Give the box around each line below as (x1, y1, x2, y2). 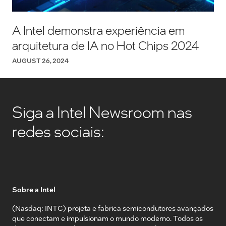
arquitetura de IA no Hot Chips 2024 (12, 37, 199, 53)
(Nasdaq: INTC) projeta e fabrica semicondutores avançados (12, 203, 213, 213)
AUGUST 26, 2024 (12, 56, 69, 65)
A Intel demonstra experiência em (12, 22, 185, 38)
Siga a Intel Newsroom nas (12, 101, 192, 123)
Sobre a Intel (12, 185, 55, 194)
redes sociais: (12, 121, 104, 142)
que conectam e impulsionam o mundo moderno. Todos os (12, 213, 203, 223)
